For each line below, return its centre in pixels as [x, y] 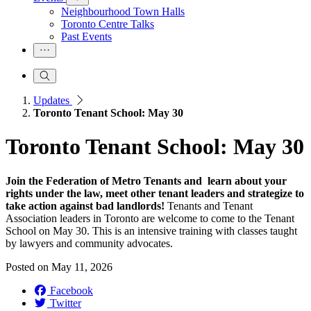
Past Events [86, 36]
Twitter [66, 303]
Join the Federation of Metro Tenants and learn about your [146, 180]
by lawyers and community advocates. [89, 243]
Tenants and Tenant [210, 205]
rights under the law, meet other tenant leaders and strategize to [155, 193]
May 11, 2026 [82, 267]
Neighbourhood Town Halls [123, 11]
